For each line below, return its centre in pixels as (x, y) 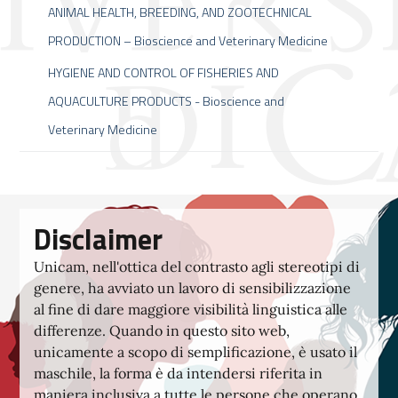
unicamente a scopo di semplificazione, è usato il (195, 352)
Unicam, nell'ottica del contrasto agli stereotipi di (197, 267)
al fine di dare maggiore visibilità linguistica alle (191, 309)
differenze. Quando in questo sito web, (162, 330)
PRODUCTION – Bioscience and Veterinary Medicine (188, 41)
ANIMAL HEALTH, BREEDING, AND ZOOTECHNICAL (180, 12)
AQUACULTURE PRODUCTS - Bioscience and (166, 101)
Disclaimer (98, 239)
